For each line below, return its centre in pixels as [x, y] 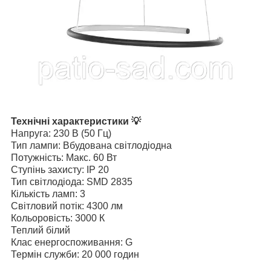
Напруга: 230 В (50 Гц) [61, 133]
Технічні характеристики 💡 [76, 121]
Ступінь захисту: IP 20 [60, 169]
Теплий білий [41, 230]
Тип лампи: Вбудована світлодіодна [91, 145]
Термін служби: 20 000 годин [75, 254]
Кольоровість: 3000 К [58, 218]
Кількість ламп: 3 [48, 194]
